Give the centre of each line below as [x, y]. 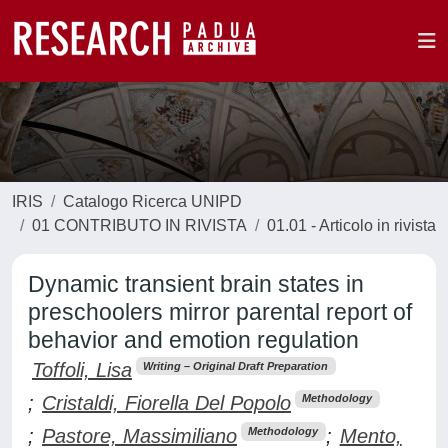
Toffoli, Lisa [82, 370]
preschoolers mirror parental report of [220, 312]
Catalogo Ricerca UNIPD [152, 201]
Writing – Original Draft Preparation [236, 365]
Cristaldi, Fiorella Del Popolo [166, 402]
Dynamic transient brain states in [196, 284]
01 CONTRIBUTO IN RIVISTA [139, 225]
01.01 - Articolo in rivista [351, 225]
